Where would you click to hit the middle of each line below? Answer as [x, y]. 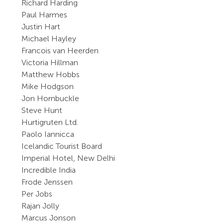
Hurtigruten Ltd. [50, 122]
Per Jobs [37, 194]
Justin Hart [41, 27]
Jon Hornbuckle [51, 98]
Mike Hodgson [48, 86]
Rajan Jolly [41, 206]
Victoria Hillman [50, 62]
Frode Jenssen [47, 182]
